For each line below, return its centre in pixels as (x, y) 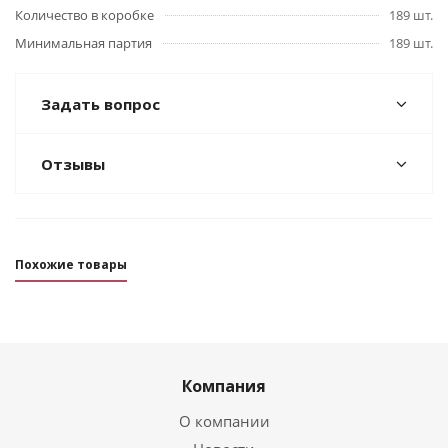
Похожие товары (71, 264)
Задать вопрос (100, 104)
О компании (224, 421)
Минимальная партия (83, 43)
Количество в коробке (84, 15)
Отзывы (73, 164)
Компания (224, 386)
